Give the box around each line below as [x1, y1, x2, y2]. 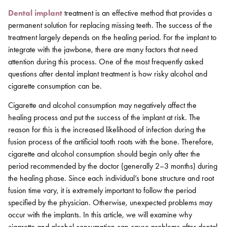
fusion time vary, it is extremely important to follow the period [8, 185, 196, 195]
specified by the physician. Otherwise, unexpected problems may [8, 198, 212, 207]
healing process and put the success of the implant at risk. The [8, 112, 200, 122]
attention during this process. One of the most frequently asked [8, 56, 203, 66]
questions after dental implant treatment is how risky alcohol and [8, 68, 207, 79]
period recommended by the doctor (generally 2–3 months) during [8, 161, 217, 171]
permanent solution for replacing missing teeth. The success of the [8, 20, 212, 30]
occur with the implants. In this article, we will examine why [8, 210, 192, 219]
